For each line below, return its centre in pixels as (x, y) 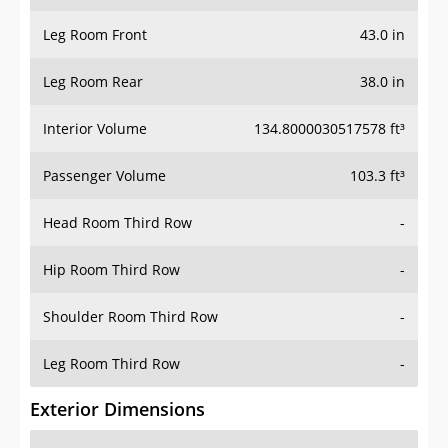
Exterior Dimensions (117, 409)
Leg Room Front (95, 35)
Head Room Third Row (117, 223)
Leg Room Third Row (111, 364)
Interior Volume (95, 129)
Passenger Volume (104, 176)
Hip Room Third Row (111, 270)
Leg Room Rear (93, 82)
